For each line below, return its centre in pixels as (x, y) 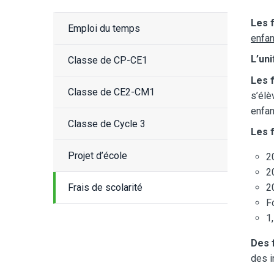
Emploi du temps (104, 28)
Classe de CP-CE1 (108, 60)
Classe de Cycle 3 (107, 124)
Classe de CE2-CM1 (111, 92)
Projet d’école (98, 155)
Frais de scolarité (105, 187)
